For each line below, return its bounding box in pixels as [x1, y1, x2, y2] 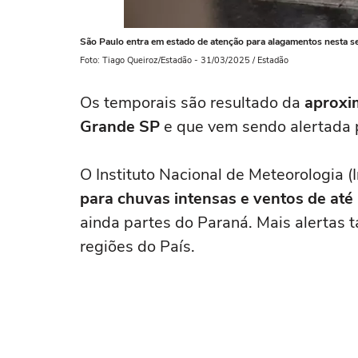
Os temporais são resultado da [80, 92, 300, 113]
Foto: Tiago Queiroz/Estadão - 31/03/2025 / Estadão [80, 54, 288, 66]
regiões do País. [80, 236, 195, 257]
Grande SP [80, 116, 160, 137]
